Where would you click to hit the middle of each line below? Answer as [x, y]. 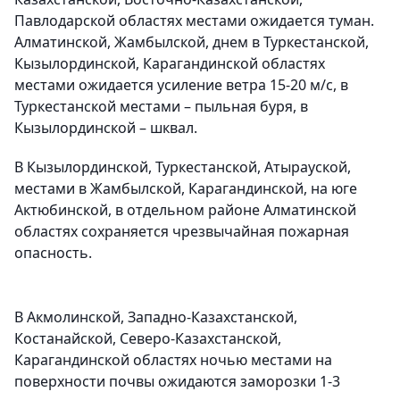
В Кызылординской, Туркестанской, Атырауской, [183, 167]
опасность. [53, 253]
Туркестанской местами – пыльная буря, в [161, 107]
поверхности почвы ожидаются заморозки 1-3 [177, 382]
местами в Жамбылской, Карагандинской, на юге [186, 189]
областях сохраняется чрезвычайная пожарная [182, 232]
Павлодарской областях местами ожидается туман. [194, 21]
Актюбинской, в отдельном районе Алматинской [185, 210]
